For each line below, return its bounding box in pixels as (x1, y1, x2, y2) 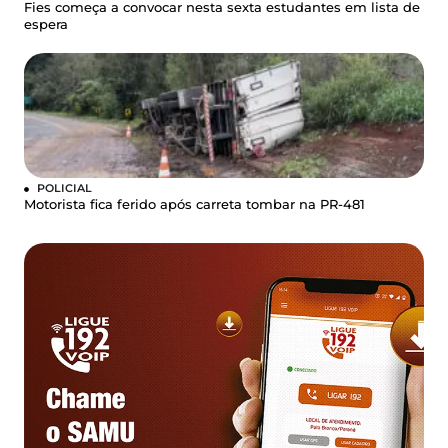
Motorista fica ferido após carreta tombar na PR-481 (24, 197, 365, 213)
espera (24, 17, 68, 33)
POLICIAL (37, 181, 92, 196)
